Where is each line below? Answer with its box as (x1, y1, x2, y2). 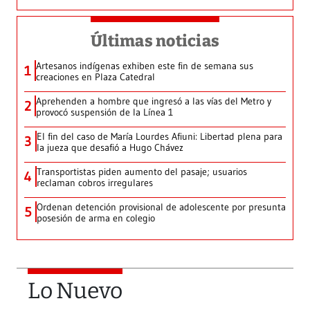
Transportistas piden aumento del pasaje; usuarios (37, 165, 247, 179)
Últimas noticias (91, 31, 219, 51)
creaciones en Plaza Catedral (36, 71, 155, 84)
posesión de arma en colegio (37, 212, 155, 225)
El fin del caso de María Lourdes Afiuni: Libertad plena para (37, 130, 282, 143)
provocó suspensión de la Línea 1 (36, 106, 173, 119)
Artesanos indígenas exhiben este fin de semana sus (36, 60, 253, 73)
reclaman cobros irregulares (37, 176, 153, 190)
